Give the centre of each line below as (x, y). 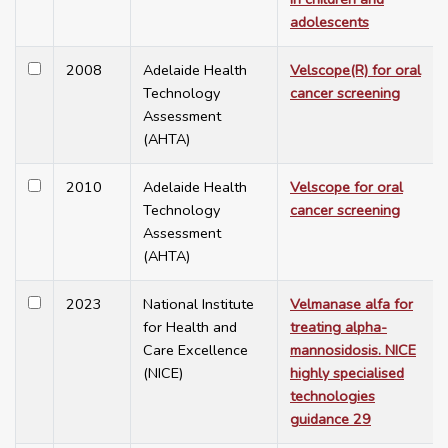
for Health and (190, 327)
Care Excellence (195, 350)
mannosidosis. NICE (353, 350)
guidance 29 (330, 419)
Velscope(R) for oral (355, 70)
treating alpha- (338, 327)
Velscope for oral (346, 187)
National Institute (198, 304)
